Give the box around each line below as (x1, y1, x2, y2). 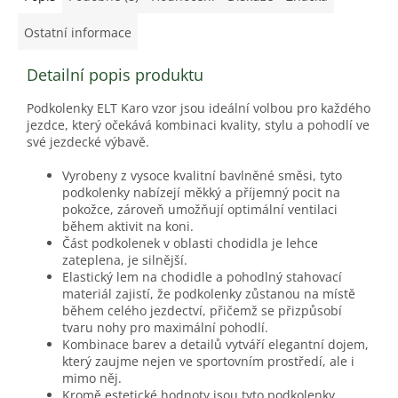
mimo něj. (62, 369, 122, 386)
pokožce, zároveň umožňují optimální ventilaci (62, 200, 338, 218)
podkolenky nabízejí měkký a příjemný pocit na (62, 183, 340, 201)
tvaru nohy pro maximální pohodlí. (62, 318, 268, 336)
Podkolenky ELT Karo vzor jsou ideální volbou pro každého (27, 99, 370, 116)
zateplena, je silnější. (62, 251, 187, 268)
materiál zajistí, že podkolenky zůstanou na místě (62, 284, 355, 302)
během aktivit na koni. (62, 217, 194, 235)
